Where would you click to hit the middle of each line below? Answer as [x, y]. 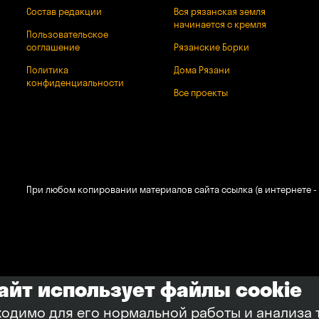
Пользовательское [67, 34]
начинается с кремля [220, 24]
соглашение [53, 47]
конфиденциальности [75, 83]
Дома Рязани [202, 70]
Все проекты [200, 93]
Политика [47, 70]
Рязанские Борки [211, 47]
